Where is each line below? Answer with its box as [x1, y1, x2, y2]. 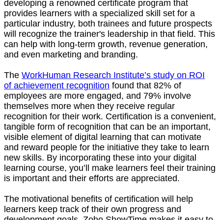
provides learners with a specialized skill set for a [4, 8, 195, 19]
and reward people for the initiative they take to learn [4, 142, 209, 153]
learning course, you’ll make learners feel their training [4, 163, 216, 173]
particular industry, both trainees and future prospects [4, 19, 212, 29]
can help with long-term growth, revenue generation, [4, 39, 208, 50]
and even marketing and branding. [4, 50, 138, 60]
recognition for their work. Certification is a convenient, [4, 111, 216, 122]
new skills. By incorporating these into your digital [4, 153, 196, 163]
